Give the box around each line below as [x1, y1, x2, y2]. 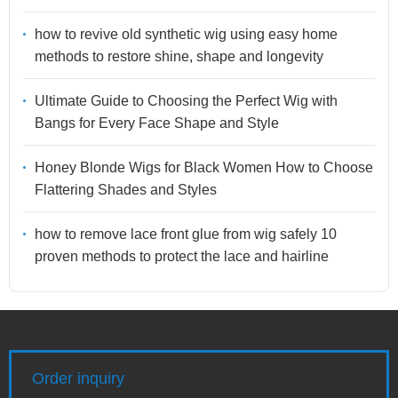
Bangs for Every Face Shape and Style [35, 115, 279, 131]
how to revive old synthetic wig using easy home [35, 27, 338, 43]
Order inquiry [32, 370, 124, 388]
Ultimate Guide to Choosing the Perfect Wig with [35, 93, 338, 109]
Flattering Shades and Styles [35, 182, 217, 198]
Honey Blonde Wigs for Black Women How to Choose [35, 160, 373, 176]
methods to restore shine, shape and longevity [35, 49, 323, 65]
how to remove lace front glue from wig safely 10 [35, 227, 337, 243]
